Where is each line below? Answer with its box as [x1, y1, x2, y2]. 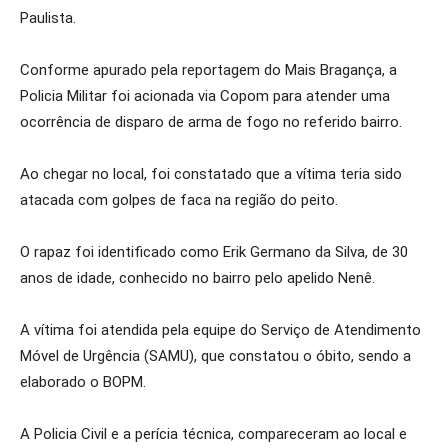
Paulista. [20, 9, 76, 27]
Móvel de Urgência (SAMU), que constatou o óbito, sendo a [20, 347, 411, 365]
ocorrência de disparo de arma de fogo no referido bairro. [20, 113, 402, 131]
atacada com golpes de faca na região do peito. [20, 191, 338, 209]
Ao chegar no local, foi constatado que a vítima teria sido [20, 165, 402, 183]
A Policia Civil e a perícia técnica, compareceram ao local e [20, 425, 407, 443]
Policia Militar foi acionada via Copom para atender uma [20, 87, 390, 105]
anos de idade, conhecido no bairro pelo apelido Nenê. [20, 269, 375, 287]
